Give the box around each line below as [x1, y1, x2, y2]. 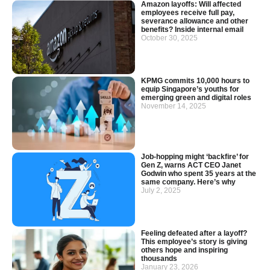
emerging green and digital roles [141, 93, 251, 102]
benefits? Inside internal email [141, 25, 243, 34]
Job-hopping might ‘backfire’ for [141, 152, 249, 162]
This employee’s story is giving [141, 237, 247, 246]
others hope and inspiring [141, 245, 228, 254]
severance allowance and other [141, 17, 248, 26]
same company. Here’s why [141, 178, 236, 187]
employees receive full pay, [141, 8, 234, 17]
